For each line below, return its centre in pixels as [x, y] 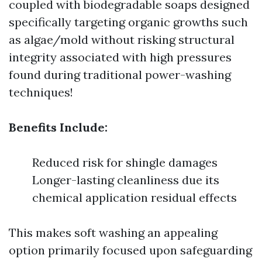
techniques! [41, 92]
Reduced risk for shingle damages [125, 162]
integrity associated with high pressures [120, 57]
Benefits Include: [58, 127]
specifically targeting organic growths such [128, 22]
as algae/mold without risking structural [122, 39]
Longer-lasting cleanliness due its [126, 180]
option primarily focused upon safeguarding [130, 250]
